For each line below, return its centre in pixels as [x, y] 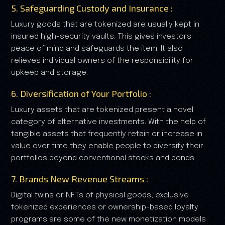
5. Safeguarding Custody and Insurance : [92, 8]
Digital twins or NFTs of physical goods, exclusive [100, 196]
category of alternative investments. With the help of [108, 122]
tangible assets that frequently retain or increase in [107, 134]
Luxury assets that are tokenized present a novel [102, 110]
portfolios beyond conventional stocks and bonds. [103, 158]
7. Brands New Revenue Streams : [80, 179]
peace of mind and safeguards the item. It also [97, 49]
